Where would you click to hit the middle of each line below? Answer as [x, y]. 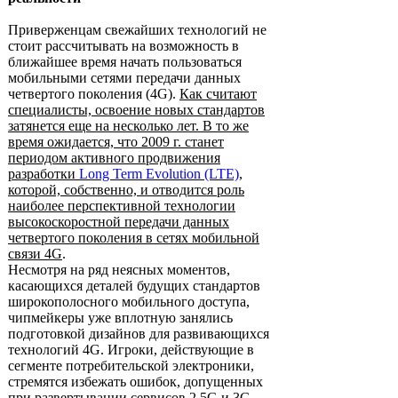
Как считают [218, 94]
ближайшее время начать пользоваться [125, 62]
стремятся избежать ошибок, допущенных [135, 382]
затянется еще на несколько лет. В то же [128, 126]
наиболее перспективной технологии [122, 206]
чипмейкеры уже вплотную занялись [120, 318]
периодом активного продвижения [114, 158]
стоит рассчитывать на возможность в [123, 46]
